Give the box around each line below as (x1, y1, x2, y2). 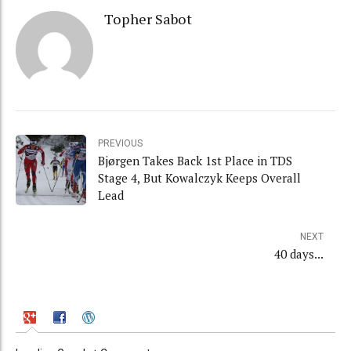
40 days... (274, 245, 324, 262)
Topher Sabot (103, 9, 192, 29)
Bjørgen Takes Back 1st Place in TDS (98, 152, 292, 168)
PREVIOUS (98, 137, 143, 149)
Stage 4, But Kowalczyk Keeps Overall (98, 169, 301, 186)
